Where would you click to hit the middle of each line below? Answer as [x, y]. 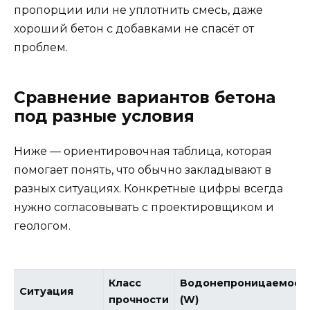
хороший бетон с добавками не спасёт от [134, 28]
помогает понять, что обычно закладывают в [143, 170]
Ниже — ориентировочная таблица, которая [143, 151]
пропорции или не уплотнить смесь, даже [138, 10]
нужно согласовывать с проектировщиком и [144, 207]
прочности [139, 299]
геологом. [42, 226]
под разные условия [104, 116]
